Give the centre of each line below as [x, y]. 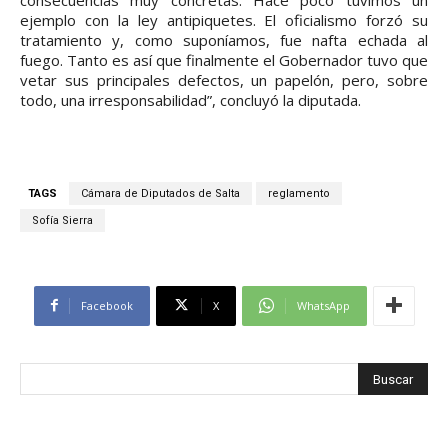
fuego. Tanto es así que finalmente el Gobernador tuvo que [224, 59]
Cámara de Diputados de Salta [160, 193]
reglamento [299, 193]
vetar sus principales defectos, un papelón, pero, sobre [224, 79]
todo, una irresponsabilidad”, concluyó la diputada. [190, 99]
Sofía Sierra [62, 220]
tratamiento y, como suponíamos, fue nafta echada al [224, 39]
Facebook [106, 305]
